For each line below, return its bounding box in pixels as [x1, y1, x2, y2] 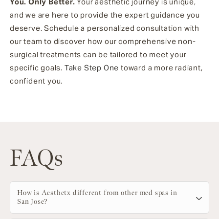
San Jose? [17, 197, 48, 207]
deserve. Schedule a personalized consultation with [10, 23, 199, 33]
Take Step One [64, 63, 119, 73]
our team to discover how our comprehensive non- [10, 37, 196, 46]
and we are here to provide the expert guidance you [10, 10, 200, 20]
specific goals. [10, 63, 65, 73]
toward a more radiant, [119, 63, 203, 73]
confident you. [10, 76, 63, 86]
